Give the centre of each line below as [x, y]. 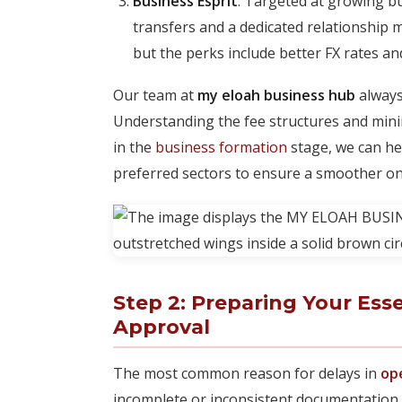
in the [134, 147]
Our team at [155, 95]
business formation [221, 147]
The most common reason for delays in [247, 373]
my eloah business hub [276, 95]
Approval [162, 327]
